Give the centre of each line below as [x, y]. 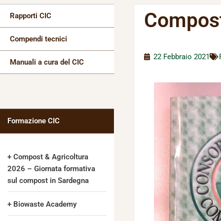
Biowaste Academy [45, 204]
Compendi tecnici [38, 39]
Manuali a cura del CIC [47, 62]
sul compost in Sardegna [48, 181]
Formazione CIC [34, 121]
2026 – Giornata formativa [51, 169]
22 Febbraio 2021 [182, 57]
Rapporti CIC [31, 16]
